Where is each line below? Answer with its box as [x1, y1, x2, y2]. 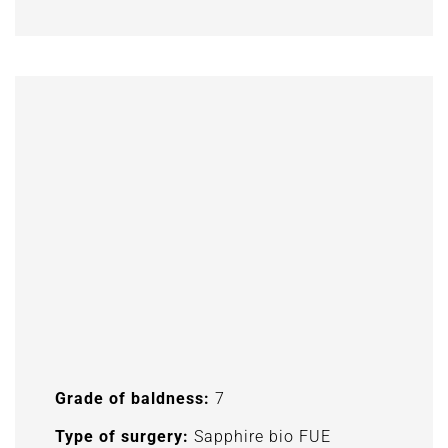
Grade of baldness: [55, 388, 210, 408]
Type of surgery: [55, 426, 189, 446]
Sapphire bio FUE [189, 426, 331, 446]
